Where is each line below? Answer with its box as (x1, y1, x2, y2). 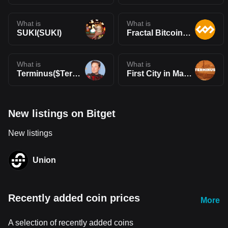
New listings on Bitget (8, 108, 116, 119)
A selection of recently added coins (8, 218, 133, 227)
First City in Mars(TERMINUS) (184, 69, 192, 78)
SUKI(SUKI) (17, 28, 62, 37)
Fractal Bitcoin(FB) (183, 28, 191, 37)
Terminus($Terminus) (72, 69, 80, 78)
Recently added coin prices (8, 192, 140, 204)
